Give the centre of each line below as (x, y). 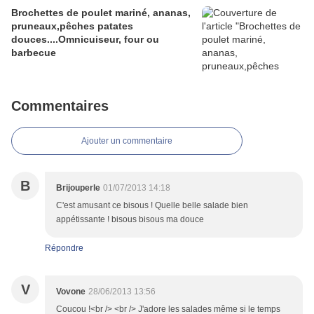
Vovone (71, 292)
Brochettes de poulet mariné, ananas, (101, 13)
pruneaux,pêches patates (72, 26)
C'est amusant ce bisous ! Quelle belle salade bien (152, 206)
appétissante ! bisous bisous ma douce (130, 220)
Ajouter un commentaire (127, 141)
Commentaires (60, 106)
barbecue (34, 53)
